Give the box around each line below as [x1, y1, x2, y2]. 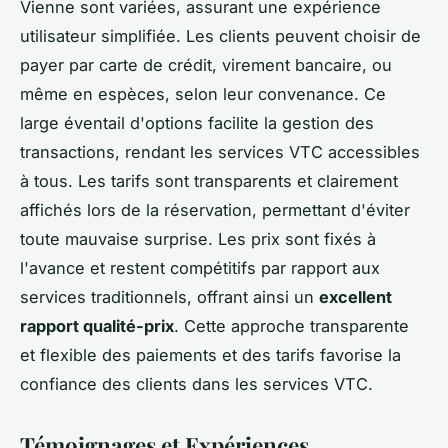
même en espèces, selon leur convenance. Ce [20, 84, 386, 105]
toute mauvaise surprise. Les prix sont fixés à [20, 229, 376, 250]
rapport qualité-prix [20, 316, 174, 337]
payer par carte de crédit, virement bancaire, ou [20, 55, 392, 76]
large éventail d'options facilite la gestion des [20, 113, 374, 134]
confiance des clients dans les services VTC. [20, 374, 373, 395]
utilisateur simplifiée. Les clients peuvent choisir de [20, 26, 421, 47]
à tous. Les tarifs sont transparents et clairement [20, 171, 398, 192]
